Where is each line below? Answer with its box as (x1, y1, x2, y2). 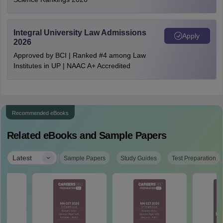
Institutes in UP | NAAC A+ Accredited (13, 62, 130, 70)
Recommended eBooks (11, 110, 69, 116)
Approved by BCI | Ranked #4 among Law (13, 51, 146, 59)
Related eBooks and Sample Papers (6, 130, 167, 141)
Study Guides (120, 155, 157, 162)
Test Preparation (171, 155, 216, 162)
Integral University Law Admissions (13, 28, 146, 37)
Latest (12, 153, 32, 162)
